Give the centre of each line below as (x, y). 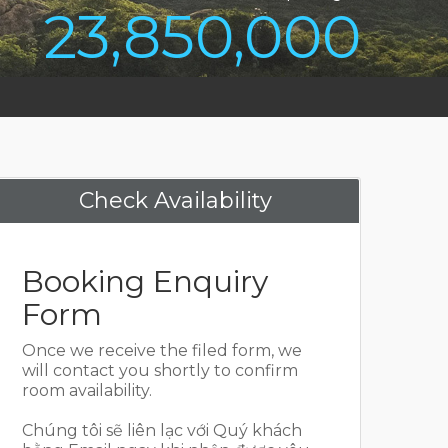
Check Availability (175, 200)
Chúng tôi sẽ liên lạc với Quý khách (162, 430)
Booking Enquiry (145, 281)
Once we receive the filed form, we (162, 350)
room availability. (87, 390)
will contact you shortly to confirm (160, 370)
